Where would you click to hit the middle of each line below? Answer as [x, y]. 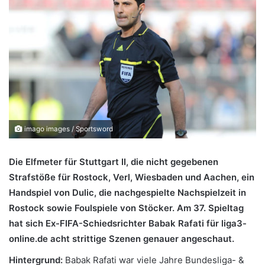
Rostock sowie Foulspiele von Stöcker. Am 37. [107, 208]
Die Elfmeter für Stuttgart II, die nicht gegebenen [114, 161]
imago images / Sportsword [68, 129]
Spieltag [225, 208]
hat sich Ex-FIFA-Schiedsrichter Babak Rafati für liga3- [128, 223]
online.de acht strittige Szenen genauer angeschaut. [122, 238]
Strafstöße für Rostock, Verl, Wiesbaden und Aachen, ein [132, 177]
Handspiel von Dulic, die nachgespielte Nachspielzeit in [127, 192]
